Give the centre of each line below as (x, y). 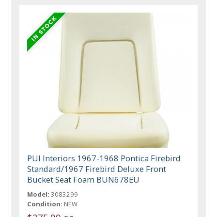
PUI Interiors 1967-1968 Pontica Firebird (104, 158)
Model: (39, 194)
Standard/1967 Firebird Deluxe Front (97, 169)
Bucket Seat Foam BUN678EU (84, 180)
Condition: (45, 204)
